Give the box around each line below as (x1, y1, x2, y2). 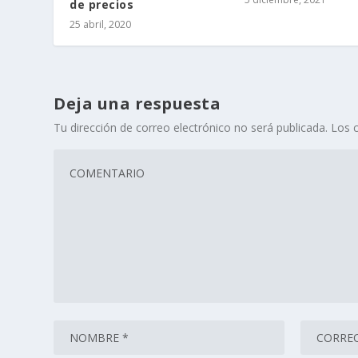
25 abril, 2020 (70, 18, 132, 32)
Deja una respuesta (54, 93, 221, 115)
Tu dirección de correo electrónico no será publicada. (54, 120, 328, 136)
